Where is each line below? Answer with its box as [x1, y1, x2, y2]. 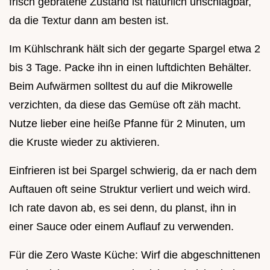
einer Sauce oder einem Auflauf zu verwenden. [9, 220, 234, 233]
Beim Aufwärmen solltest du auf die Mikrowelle [9, 80, 233, 92]
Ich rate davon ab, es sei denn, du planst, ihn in [9, 201, 236, 214]
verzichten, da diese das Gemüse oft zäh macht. [9, 98, 241, 111]
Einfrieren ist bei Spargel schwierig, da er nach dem [9, 164, 257, 177]
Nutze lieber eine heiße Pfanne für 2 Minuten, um [9, 117, 245, 130]
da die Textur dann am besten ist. [9, 14, 169, 27]
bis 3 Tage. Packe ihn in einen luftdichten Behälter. [9, 61, 251, 74]
